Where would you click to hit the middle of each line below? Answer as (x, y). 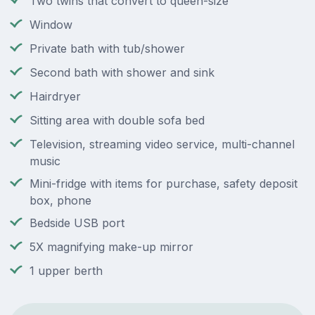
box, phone (60, 201)
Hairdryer (55, 97)
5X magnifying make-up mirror (111, 247)
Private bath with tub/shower (107, 49)
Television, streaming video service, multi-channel (162, 144)
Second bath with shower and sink (122, 73)
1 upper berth (66, 271)
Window (51, 25)
